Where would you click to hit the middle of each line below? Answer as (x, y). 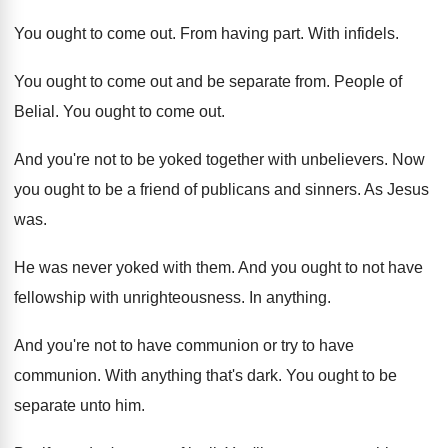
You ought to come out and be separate (152, 81)
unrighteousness (182, 297)
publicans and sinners (279, 189)
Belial (34, 111)
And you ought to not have (330, 267)
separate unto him (77, 405)
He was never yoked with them (122, 267)
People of (368, 81)
